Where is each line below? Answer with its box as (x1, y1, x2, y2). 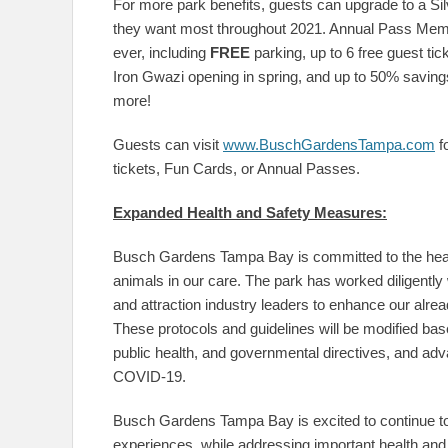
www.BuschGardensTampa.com (223, 136, 435, 153)
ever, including (113, 44, 210, 61)
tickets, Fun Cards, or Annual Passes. (113, 160, 360, 177)
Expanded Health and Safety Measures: (113, 204, 387, 221)
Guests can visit (113, 136, 223, 153)
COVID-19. (113, 368, 186, 385)
